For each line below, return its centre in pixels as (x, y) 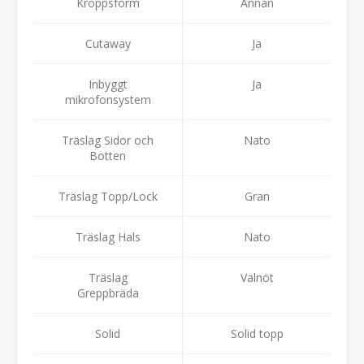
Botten (108, 155)
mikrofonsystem (108, 99)
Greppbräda (108, 292)
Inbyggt (108, 84)
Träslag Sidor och (108, 140)
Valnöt (257, 277)
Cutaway (108, 43)
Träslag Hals (108, 236)
